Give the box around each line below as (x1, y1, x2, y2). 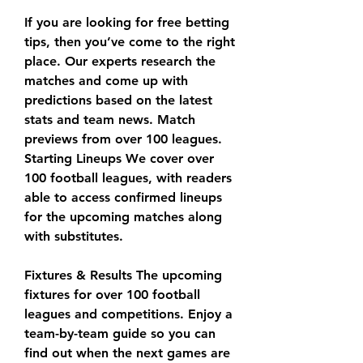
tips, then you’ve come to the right (24, 34, 235, 50)
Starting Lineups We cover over (24, 151, 214, 167)
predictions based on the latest (24, 92, 212, 109)
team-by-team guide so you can (24, 326, 216, 342)
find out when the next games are (24, 345, 230, 361)
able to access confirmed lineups (24, 190, 222, 206)
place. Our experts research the (24, 53, 216, 70)
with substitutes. (24, 228, 123, 245)
